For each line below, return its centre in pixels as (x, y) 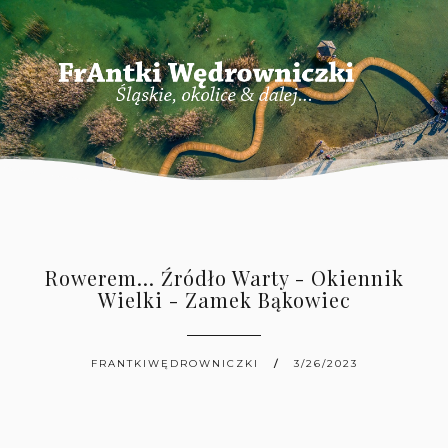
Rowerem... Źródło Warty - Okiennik (224, 277)
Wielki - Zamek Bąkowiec (224, 299)
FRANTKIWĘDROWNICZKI (174, 363)
